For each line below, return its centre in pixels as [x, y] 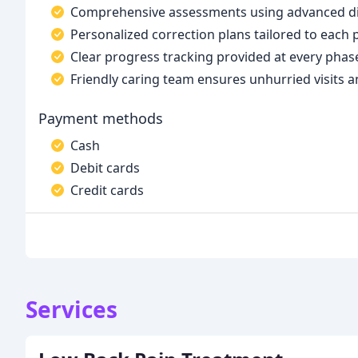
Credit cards [107, 190]
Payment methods [101, 118]
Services [72, 309]
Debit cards [105, 168]
